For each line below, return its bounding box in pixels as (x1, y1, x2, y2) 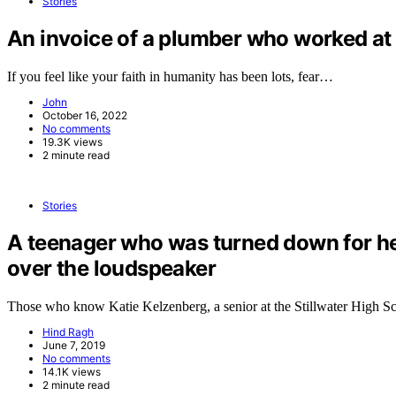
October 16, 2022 (42, 108, 127, 122)
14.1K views (42, 364, 101, 378)
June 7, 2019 (42, 338, 105, 352)
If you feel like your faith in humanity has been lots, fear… (7, 68, 333, 84)
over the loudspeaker (7, 255, 216, 281)
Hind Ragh (42, 324, 94, 339)
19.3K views (42, 134, 103, 148)
